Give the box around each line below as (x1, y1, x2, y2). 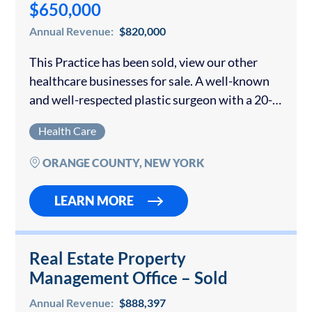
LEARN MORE (54, 193, 134, 209)
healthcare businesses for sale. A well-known (29, 73, 270, 89)
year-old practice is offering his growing (29, 111, 242, 127)
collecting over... (29, 148, 116, 164)
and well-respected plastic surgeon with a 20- (29, 92, 272, 108)
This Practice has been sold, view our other (29, 54, 258, 70)
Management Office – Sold (29, 267, 228, 288)
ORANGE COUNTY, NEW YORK (40, 156, 204, 170)
